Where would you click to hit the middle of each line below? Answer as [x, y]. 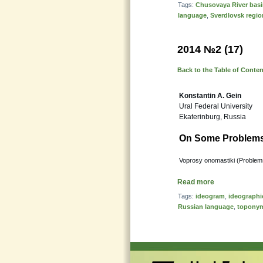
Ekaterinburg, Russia [213, 117]
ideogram [210, 196]
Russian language [206, 207]
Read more [196, 182]
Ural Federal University [216, 106]
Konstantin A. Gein [210, 96]
